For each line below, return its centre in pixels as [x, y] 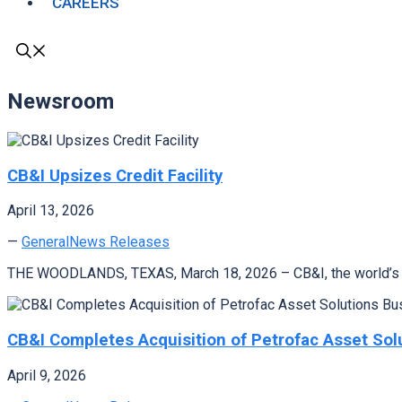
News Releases [119, 242]
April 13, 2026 [51, 211]
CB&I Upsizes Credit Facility [115, 175]
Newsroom [61, 101]
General [45, 242]
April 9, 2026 [47, 375]
